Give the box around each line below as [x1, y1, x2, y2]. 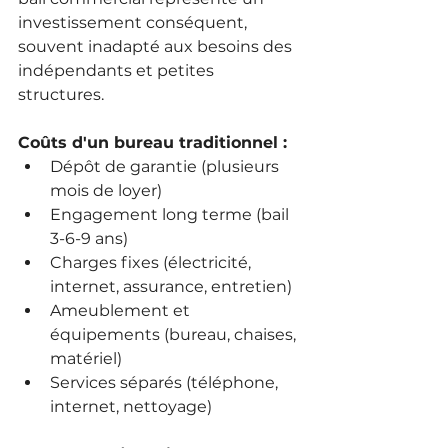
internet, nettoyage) [50, 396, 212, 416]
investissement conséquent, [18, 12, 251, 32]
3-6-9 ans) [50, 228, 128, 248]
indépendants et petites [18, 60, 218, 80]
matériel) [50, 348, 122, 368]
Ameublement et [50, 300, 194, 320]
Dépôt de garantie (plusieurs [50, 156, 283, 176]
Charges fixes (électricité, [50, 252, 255, 272]
